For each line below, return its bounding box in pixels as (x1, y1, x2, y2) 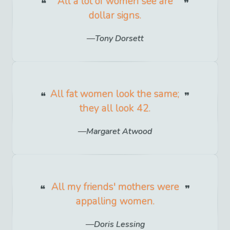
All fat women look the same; (50, 87, 180, 101)
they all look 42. (79, 102, 150, 116)
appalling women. (75, 195, 155, 208)
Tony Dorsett (94, 33, 144, 45)
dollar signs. (89, 8, 141, 22)
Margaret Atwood (86, 126, 152, 138)
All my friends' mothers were (51, 180, 179, 194)
